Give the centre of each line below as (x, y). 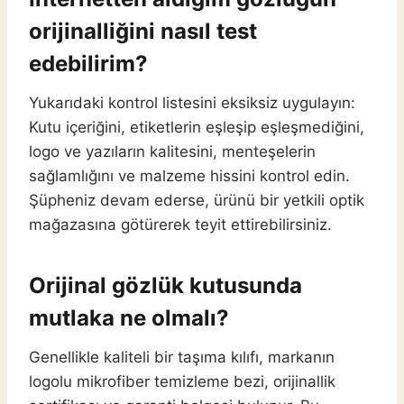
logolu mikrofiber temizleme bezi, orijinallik (182, 382)
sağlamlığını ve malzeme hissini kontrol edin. (189, 176)
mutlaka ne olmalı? (129, 318)
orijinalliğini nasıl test (143, 32)
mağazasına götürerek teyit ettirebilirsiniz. (180, 225)
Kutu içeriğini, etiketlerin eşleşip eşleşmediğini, (197, 128)
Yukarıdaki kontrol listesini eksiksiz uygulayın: (192, 103)
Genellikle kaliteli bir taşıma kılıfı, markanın (182, 358)
